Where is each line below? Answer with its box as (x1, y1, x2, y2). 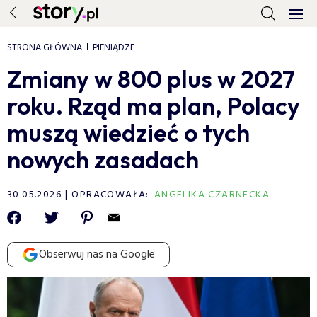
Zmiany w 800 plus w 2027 (7, 64, 295, 94)
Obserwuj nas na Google (39, 246, 155, 264)
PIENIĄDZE (93, 40, 134, 55)
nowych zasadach (7, 144, 199, 175)
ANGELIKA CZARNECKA (154, 187, 270, 203)
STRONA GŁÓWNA (7, 40, 82, 55)
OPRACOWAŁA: (71, 187, 149, 203)
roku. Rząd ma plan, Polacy (7, 91, 300, 121)
